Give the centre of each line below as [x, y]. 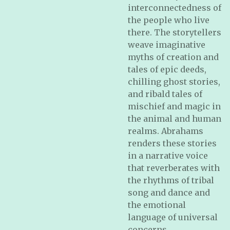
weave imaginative [167, 45]
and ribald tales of [165, 94]
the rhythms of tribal [171, 180]
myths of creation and [173, 57]
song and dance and [169, 193]
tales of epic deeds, [167, 69]
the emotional [157, 205]
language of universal [173, 217]
